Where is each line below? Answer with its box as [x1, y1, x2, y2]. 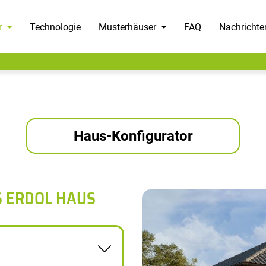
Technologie [30, 21, 81, 33]
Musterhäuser [99, 21, 159, 33]
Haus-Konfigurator [73, 128, 193, 144]
